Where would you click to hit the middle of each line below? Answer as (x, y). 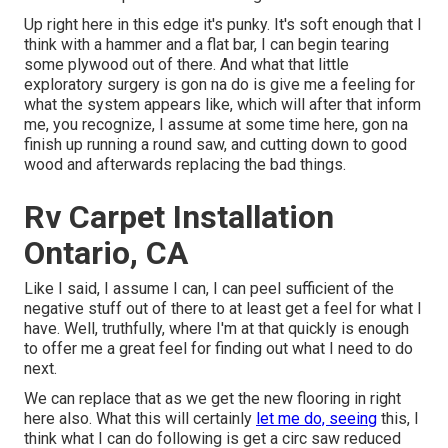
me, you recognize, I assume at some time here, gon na (216, 125)
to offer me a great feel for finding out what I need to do (218, 349)
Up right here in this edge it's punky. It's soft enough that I (223, 25)
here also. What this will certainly (140, 419)
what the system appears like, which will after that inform (222, 105)
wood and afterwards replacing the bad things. (185, 165)
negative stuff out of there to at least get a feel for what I (223, 309)
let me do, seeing (316, 419)
